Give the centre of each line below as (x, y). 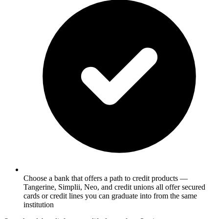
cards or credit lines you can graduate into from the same (110, 196)
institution (39, 204)
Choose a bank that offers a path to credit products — (106, 178)
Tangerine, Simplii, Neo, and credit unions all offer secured (114, 187)
